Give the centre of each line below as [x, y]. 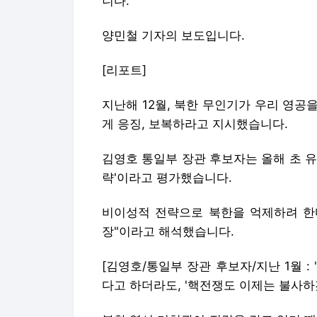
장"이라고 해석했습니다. [168, 231]
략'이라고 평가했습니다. [167, 177]
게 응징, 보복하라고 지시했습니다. [195, 123]
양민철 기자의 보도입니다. [173, 35]
